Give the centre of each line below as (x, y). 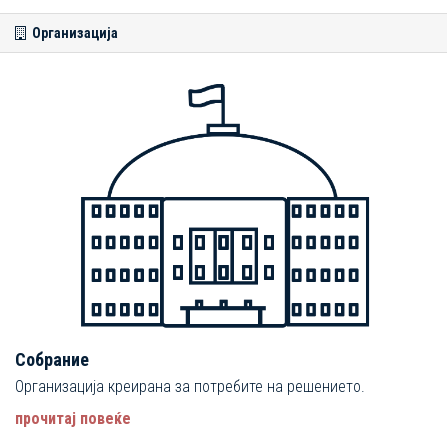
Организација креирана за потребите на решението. (190, 386)
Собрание (52, 359)
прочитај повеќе (73, 418)
